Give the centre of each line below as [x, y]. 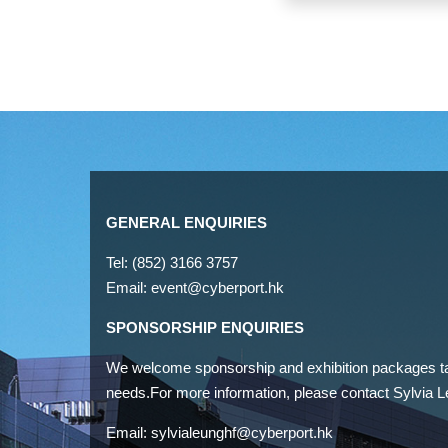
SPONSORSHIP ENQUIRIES [205, 327]
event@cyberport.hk [217, 287]
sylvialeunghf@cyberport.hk [242, 432]
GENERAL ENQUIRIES [186, 222]
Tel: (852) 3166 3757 [172, 262]
